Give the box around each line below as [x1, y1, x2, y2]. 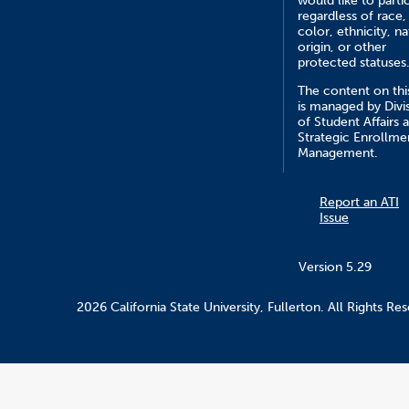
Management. [298, 144, 378, 161]
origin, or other [298, 38, 386, 55]
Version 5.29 [299, 258, 372, 275]
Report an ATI [320, 194, 399, 210]
